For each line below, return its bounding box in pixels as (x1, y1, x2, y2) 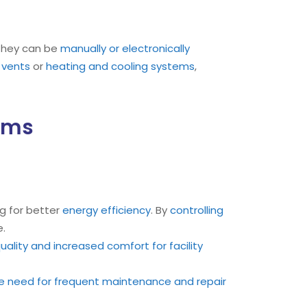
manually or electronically (60, 41, 190, 56)
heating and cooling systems (46, 59, 195, 73)
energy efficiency (62, 203, 151, 217)
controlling (170, 203, 223, 217)
